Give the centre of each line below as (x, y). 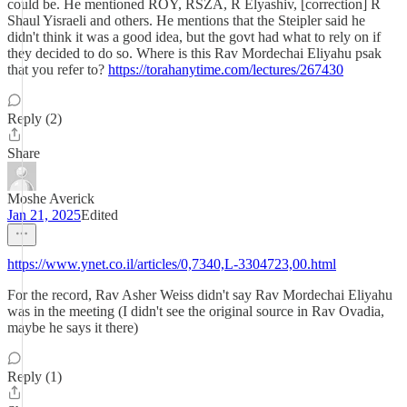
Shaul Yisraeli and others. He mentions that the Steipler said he (186, 20)
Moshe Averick (51, 199)
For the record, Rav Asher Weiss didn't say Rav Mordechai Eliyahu (200, 295)
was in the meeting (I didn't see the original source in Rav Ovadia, (196, 311)
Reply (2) (35, 119)
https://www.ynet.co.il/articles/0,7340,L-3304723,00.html (172, 264)
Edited (99, 215)
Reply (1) (35, 377)
